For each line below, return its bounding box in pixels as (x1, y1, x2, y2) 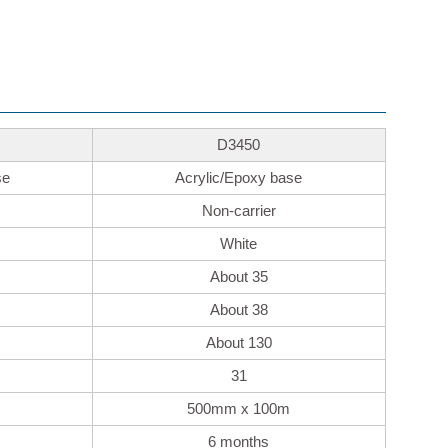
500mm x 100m (187, 399, 291, 417)
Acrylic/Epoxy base (175, 168, 303, 186)
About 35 (209, 267, 268, 285)
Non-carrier (201, 201, 276, 219)
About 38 (209, 300, 268, 318)
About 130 (205, 333, 272, 351)
